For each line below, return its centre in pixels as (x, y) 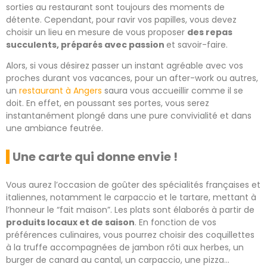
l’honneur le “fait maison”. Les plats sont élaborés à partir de (130, 209)
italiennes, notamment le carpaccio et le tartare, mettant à (131, 197)
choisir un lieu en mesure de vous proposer (97, 32)
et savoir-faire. (198, 44)
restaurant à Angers (60, 90)
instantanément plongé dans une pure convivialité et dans (129, 115)
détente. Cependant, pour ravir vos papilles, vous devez (121, 19)
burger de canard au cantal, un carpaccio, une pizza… (119, 260)
